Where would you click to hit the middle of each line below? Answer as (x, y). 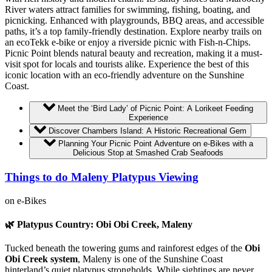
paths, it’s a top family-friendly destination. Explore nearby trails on (133, 32)
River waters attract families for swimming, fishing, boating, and (127, 10)
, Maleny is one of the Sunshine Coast (150, 259)
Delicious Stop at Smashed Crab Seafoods (148, 153)
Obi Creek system (41, 259)
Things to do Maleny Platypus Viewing (102, 177)
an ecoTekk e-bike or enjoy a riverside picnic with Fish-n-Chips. (128, 42)
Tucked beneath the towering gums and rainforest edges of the (125, 248)
